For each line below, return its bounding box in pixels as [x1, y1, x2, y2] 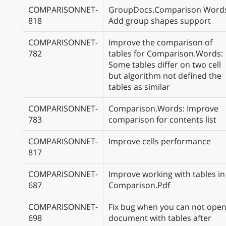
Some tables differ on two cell [108, 59, 221, 70]
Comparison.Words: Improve [108, 103, 218, 114]
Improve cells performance [108, 136, 211, 147]
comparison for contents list [108, 114, 216, 125]
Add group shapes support [108, 15, 211, 26]
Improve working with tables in [108, 168, 225, 180]
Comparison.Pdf [108, 180, 170, 191]
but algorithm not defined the [108, 70, 221, 81]
